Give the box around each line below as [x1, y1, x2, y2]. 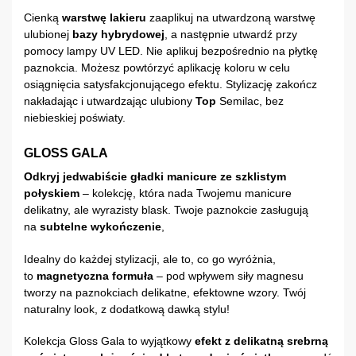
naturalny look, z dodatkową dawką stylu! [24, 302, 230, 315]
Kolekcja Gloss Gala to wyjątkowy [24, 334, 192, 347]
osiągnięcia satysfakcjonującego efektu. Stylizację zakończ [24, 77, 317, 91]
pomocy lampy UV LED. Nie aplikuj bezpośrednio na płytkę [24, 44, 318, 57]
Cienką [24, 10, 62, 24]
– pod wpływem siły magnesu [153, 269, 304, 282]
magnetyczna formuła [37, 269, 153, 282]
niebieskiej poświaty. [24, 110, 126, 124]
